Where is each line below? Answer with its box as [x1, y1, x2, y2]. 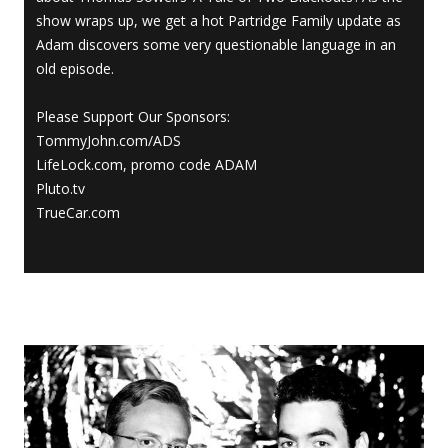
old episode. [36, 59, 114, 79]
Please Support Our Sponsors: [36, 107, 230, 127]
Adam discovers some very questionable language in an [36, 35, 396, 55]
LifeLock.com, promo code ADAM [36, 155, 257, 175]
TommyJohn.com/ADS [36, 131, 181, 151]
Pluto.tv [36, 179, 85, 199]
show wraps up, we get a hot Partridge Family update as [36, 11, 401, 31]
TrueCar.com [36, 203, 120, 223]
